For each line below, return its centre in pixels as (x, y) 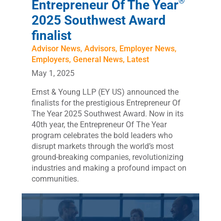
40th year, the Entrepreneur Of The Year (99, 124)
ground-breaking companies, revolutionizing (107, 157)
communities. (55, 179)
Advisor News (56, 48)
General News (98, 59)
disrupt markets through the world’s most (102, 146)
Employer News (147, 48)
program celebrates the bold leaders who (102, 135)
